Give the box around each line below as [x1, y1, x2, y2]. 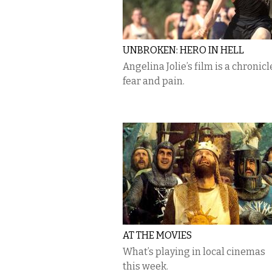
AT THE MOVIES [123, 229, 192, 241]
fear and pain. [123, 75, 185, 87]
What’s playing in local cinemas [123, 246, 265, 257]
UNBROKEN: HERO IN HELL [123, 44, 244, 56]
